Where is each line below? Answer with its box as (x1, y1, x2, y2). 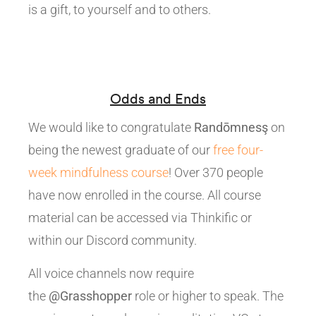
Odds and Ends (110, 89, 206, 107)
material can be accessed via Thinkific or (28, 209, 252, 225)
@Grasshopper (49, 288, 132, 303)
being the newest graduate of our (28, 142, 213, 157)
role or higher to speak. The (132, 288, 284, 303)
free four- (213, 142, 263, 157)
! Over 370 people (169, 164, 263, 180)
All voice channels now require (28, 265, 194, 281)
